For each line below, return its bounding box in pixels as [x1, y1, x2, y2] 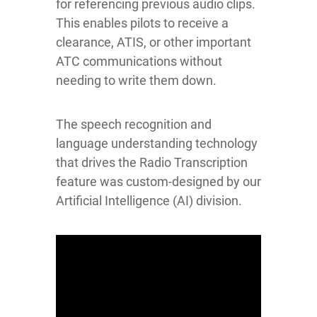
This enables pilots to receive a [56, 15, 229, 30]
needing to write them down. [56, 72, 217, 88]
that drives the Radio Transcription [56, 154, 248, 170]
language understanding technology [56, 135, 258, 151]
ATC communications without [56, 53, 222, 69]
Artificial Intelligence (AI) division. [56, 192, 242, 208]
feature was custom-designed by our [56, 173, 261, 189]
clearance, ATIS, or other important [56, 34, 251, 50]
